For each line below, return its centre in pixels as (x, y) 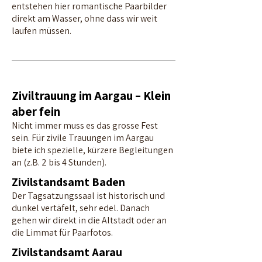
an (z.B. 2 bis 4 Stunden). (59, 162)
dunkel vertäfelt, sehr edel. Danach (81, 208)
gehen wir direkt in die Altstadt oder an (89, 220)
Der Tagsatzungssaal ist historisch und (88, 196)
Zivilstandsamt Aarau (67, 252)
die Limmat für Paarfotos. (62, 232)
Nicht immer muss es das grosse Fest (85, 125)
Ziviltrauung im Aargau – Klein (91, 96)
